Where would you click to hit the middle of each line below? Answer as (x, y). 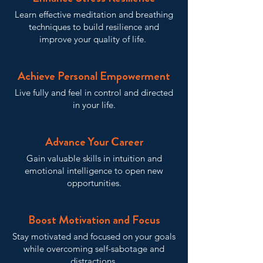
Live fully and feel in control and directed (94, 92)
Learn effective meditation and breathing (94, 14)
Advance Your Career (94, 142)
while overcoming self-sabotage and (94, 249)
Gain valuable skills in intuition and (94, 158)
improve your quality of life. (94, 39)
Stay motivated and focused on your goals (94, 236)
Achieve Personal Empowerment (94, 76)
